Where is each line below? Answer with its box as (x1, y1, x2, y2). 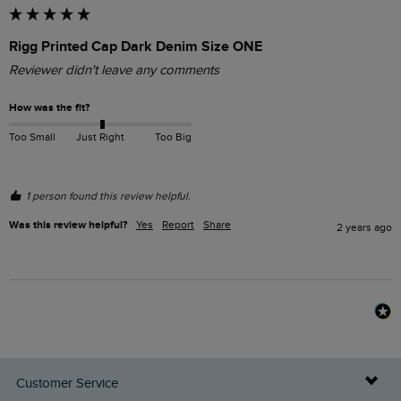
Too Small (9, 130, 55, 143)
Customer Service (16, 375, 118, 391)
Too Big (154, 130, 192, 143)
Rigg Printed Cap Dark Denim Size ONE (9, 38, 262, 56)
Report (162, 218, 194, 231)
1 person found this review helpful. (26, 189, 191, 202)
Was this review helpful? (9, 218, 127, 232)
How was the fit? (9, 101, 90, 115)
